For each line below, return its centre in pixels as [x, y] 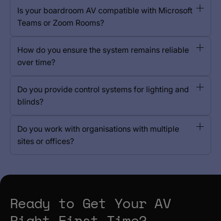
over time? [36, 62]
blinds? [30, 102]
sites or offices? [46, 141]
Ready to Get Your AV [90, 203]
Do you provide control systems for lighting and [103, 89]
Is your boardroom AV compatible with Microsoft [105, 10]
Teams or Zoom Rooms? [61, 23]
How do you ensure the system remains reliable [103, 50]
